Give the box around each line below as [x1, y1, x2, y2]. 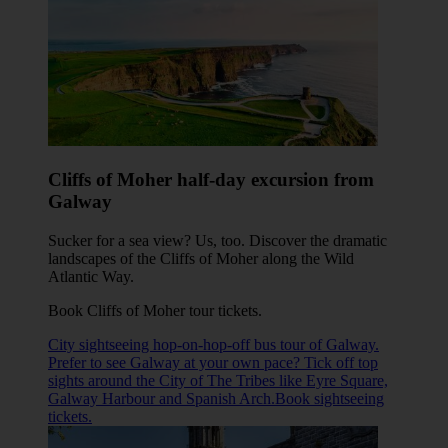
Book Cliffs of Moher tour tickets [48, 301, 258, 319]
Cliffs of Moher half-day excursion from [48, 169, 374, 191]
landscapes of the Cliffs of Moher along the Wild [48, 249, 354, 267]
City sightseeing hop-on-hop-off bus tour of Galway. [48, 335, 379, 353]
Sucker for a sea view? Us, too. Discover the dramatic [48, 231, 387, 249]
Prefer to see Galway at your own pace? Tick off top [48, 353, 378, 371]
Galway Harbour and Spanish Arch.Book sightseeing [48, 389, 384, 407]
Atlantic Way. [48, 267, 134, 285]
